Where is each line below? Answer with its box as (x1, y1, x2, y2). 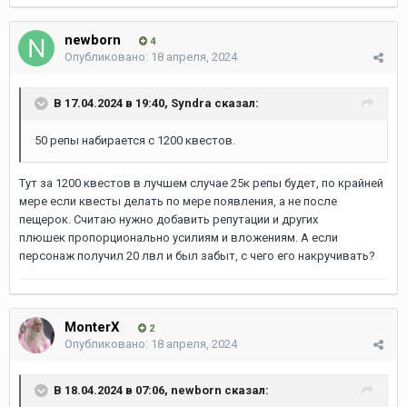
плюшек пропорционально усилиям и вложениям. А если (19, 231, 338, 244)
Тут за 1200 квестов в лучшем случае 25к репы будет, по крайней (19, 176, 383, 190)
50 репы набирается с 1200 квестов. (35, 134, 235, 147)
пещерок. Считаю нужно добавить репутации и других (19, 213, 318, 226)
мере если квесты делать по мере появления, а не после (19, 194, 337, 208)
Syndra (171, 95, 212, 110)
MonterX (65, 319, 120, 335)
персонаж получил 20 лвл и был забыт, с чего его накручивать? (19, 249, 375, 263)
